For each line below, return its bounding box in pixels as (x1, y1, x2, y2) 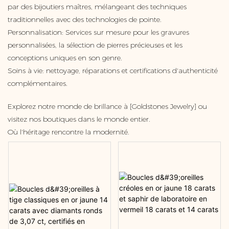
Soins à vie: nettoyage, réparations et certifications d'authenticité (8, 66, 218, 76)
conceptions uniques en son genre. (8, 53, 122, 63)
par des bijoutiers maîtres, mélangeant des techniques (8, 2, 187, 12)
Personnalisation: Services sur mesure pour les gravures (8, 28, 189, 37)
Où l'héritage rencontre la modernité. (8, 127, 129, 137)
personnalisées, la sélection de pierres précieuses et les (8, 40, 182, 50)
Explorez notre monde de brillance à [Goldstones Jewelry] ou (8, 102, 207, 111)
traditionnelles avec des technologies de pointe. (8, 15, 162, 25)
